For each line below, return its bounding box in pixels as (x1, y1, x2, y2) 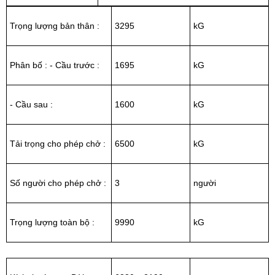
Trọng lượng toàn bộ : (10, 217, 95, 227)
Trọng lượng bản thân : (10, 20, 99, 31)
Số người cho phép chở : (10, 177, 106, 188)
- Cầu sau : (10, 99, 53, 109)
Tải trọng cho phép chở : (10, 138, 106, 149)
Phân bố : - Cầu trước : (10, 60, 99, 70)
